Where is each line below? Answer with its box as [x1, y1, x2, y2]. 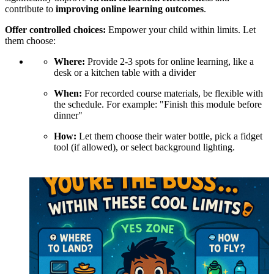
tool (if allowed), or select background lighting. [54, 141, 235, 152]
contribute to [5, 3, 56, 14]
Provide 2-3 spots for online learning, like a [87, 56, 254, 67]
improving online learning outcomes [56, 3, 204, 14]
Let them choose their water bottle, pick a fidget [76, 130, 262, 141]
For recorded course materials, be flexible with [84, 87, 263, 98]
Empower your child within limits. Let [106, 24, 256, 35]
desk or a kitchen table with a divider [54, 67, 196, 78]
